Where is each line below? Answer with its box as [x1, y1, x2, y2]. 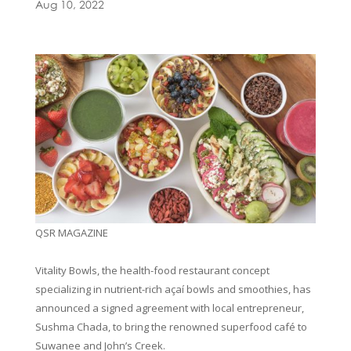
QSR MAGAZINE [34, 225, 108, 240]
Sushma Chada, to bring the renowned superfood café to [34, 319, 307, 334]
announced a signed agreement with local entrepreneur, [34, 300, 304, 315]
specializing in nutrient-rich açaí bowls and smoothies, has [34, 281, 311, 296]
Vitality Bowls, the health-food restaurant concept [34, 262, 270, 277]
